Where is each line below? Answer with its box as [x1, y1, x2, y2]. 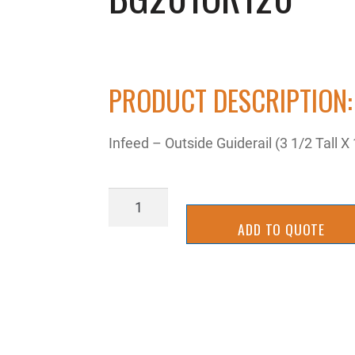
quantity [108, 210, 160, 230]
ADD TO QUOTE [238, 218, 325, 239]
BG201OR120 [108, 188, 193, 208]
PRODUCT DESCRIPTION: [109, 79, 353, 121]
